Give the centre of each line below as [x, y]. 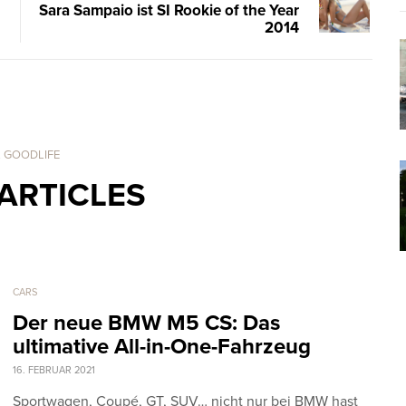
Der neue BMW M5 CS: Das [146, 323]
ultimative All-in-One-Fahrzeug [162, 346]
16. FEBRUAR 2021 [54, 370]
